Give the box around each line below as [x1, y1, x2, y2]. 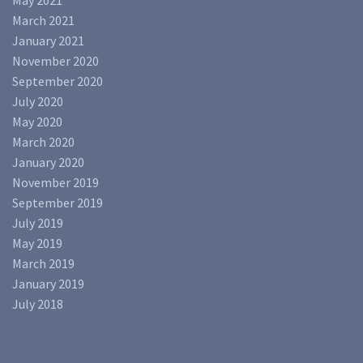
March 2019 [12, 255, 75, 272]
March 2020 [12, 134, 75, 151]
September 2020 [12, 73, 103, 90]
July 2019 [12, 215, 63, 232]
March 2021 [12, 12, 75, 29]
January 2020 [12, 154, 84, 171]
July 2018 [12, 296, 63, 313]
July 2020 [12, 93, 63, 110]
